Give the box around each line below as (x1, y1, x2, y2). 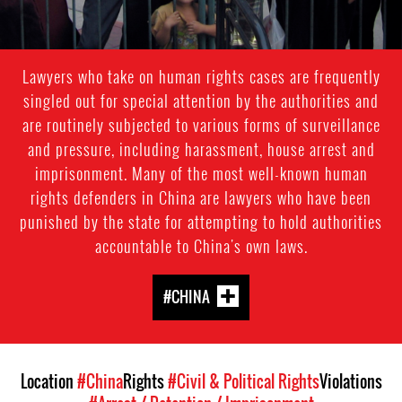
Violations (319, 369, 382, 393)
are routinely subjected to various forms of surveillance (22, 112, 380, 136)
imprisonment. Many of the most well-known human (34, 161, 368, 185)
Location (20, 369, 77, 393)
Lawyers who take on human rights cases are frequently (22, 64, 380, 88)
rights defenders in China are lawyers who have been (31, 185, 371, 209)
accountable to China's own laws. (94, 233, 308, 258)
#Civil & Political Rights (167, 369, 319, 393)
